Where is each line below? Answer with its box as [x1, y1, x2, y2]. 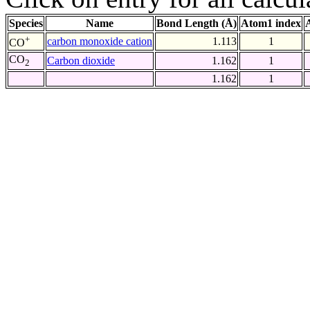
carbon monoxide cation [47, 35, 152, 48]
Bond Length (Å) [156, 17, 237, 30]
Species [9, 17, 43, 30]
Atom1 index [241, 17, 301, 30]
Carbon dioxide [47, 55, 115, 67]
